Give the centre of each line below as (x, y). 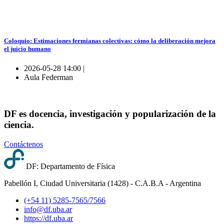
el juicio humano (27, 48)
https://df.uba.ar (48, 218)
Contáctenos (23, 144)
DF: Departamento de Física (70, 166)
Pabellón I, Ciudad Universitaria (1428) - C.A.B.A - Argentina (102, 183)
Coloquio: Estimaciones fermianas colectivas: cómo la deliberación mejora (110, 40)
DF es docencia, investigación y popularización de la (110, 113)
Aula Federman (48, 77)
